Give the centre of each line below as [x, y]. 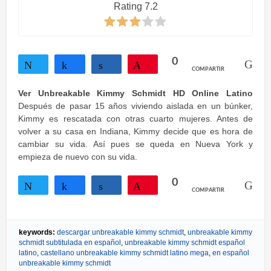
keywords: [38, 232]
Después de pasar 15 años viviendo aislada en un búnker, [135, 106]
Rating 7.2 [135, 6]
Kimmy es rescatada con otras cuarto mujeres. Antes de [135, 119]
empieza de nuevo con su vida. [78, 157]
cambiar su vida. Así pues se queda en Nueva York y [135, 144]
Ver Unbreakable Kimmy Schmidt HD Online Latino [135, 93]
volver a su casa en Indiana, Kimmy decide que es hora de [135, 131]
